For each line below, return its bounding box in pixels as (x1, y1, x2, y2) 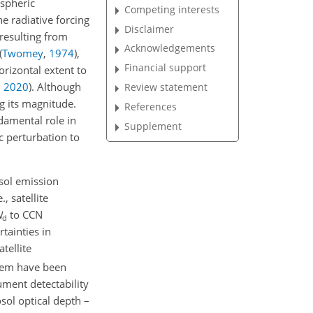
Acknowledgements (124, 41, 216, 55)
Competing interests (124, 2, 220, 16)
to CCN (7, 208, 43, 221)
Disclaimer (124, 22, 175, 36)
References (124, 99, 177, 113)
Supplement (124, 119, 182, 133)
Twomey (2, 46, 43, 60)
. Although (31, 80, 81, 94)
